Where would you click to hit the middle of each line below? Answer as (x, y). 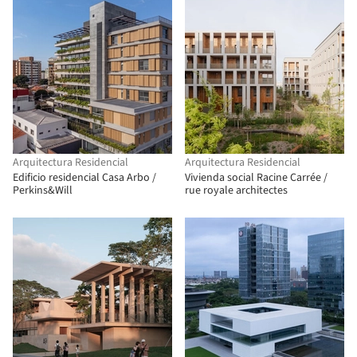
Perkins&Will (43, 190)
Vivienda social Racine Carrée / (256, 178)
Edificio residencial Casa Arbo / (84, 178)
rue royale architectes (236, 190)
